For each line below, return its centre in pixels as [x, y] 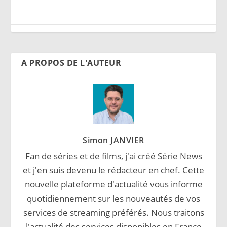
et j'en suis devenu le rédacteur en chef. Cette [113, 170]
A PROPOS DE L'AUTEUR [71, 63]
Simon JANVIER [113, 141]
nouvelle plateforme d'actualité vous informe [113, 184]
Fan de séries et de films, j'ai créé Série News [113, 156]
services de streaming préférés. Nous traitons [113, 213]
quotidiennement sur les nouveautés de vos [113, 199]
